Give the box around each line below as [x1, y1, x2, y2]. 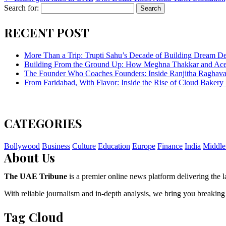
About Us [4, 149, 55, 165]
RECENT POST [4, 24, 89, 40]
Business [42, 141, 70, 150]
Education [98, 141, 130, 150]
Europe [132, 141, 155, 150]
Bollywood [4, 141, 40, 150]
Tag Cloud [4, 208, 64, 225]
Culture [72, 141, 96, 150]
